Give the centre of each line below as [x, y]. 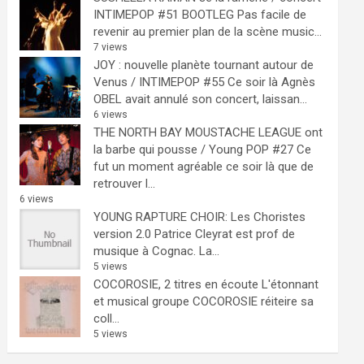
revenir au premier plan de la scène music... [208, 32]
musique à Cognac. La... [157, 251]
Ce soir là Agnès [272, 82]
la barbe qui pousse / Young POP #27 [194, 149]
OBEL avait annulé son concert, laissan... [201, 99]
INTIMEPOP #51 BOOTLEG [164, 15]
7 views [111, 47]
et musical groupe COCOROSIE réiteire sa [204, 301]
